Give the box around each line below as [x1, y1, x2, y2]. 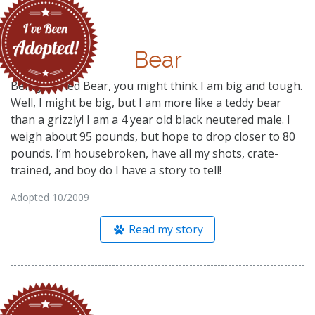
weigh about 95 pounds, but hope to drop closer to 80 [11, 128, 295, 144]
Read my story [126, 221, 204, 237]
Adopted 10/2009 [11, 190, 89, 204]
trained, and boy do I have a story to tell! [11, 162, 221, 178]
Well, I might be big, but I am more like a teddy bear [11, 94, 281, 110]
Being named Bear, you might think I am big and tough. [11, 77, 302, 94]
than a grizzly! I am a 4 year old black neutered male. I [11, 111, 290, 127]
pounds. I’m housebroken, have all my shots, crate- [11, 145, 278, 161]
